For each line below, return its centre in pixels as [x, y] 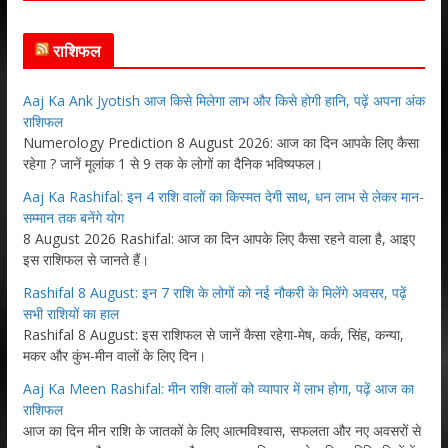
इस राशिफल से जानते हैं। [85, 259]
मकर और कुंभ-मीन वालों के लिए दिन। [114, 355]
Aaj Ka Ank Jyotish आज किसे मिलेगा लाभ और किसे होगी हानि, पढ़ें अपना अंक [223, 100]
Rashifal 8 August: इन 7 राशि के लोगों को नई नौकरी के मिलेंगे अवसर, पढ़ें [214, 292]
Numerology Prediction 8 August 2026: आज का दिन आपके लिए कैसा [220, 142]
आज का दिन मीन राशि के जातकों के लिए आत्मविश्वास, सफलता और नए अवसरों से [221, 430]
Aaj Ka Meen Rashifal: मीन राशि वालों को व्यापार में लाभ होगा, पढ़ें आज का [218, 388]
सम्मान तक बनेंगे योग [73, 217]
